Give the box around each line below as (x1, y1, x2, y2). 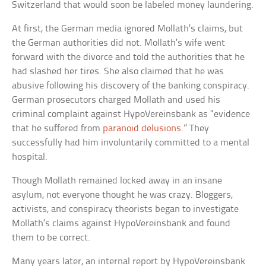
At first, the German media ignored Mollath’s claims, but (12, 24, 243, 34)
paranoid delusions (103, 123, 182, 134)
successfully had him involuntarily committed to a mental (12, 138, 250, 148)
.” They (181, 123, 210, 134)
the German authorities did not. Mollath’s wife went (12, 38, 226, 49)
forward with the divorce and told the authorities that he (12, 52, 245, 63)
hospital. (12, 152, 48, 163)
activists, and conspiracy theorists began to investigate (12, 204, 239, 215)
